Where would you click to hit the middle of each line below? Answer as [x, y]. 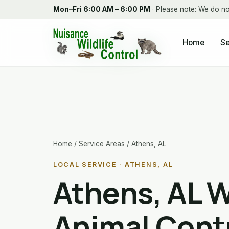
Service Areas [102, 144]
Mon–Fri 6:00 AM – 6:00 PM [102, 9]
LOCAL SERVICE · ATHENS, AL [113, 164]
